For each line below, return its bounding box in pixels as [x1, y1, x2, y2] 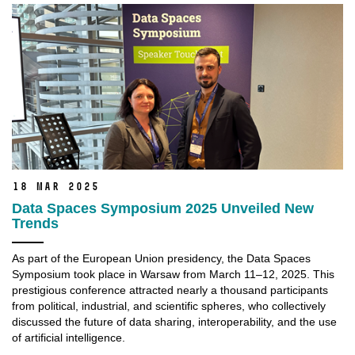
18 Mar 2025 [12, 180, 99, 194]
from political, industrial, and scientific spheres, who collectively [12, 300, 326, 313]
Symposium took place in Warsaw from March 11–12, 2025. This [12, 268, 334, 281]
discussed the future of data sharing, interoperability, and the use [12, 315, 337, 329]
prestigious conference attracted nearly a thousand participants [12, 284, 328, 297]
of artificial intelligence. [12, 331, 125, 345]
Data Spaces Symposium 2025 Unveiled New [12, 200, 314, 217]
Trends [12, 216, 59, 232]
